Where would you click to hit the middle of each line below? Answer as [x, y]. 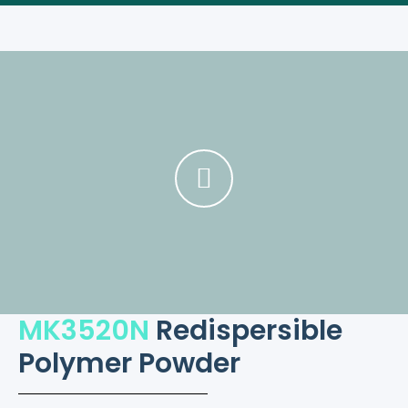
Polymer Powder [129, 364]
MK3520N [84, 331]
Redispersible [246, 331]
